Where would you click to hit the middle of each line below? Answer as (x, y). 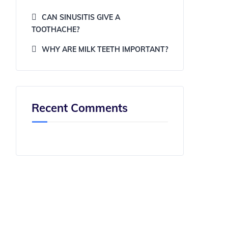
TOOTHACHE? (55, 30)
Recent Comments (80, 108)
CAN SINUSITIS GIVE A (81, 17)
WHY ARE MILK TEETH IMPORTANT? (105, 49)
